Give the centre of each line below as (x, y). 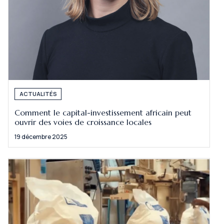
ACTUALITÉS (38, 94)
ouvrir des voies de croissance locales (83, 122)
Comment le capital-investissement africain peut (103, 112)
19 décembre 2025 (41, 137)
